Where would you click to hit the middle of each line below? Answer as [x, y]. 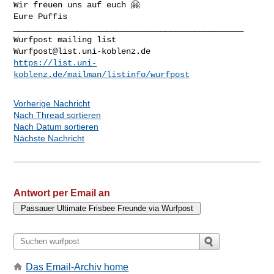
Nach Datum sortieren [56, 126]
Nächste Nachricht [49, 138]
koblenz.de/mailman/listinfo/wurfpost [102, 74]
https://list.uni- [55, 63]
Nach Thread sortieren [57, 115]
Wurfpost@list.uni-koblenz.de [82, 51]
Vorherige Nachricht [52, 103]
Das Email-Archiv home [77, 267]
